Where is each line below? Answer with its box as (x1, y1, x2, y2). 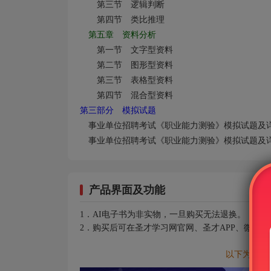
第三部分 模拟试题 (80, 106, 156, 115)
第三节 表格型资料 (80, 76, 173, 85)
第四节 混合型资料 (80, 91, 173, 100)
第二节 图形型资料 (80, 60, 173, 70)
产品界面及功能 (89, 184, 165, 196)
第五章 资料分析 (80, 30, 156, 39)
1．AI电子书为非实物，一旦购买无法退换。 (80, 210, 246, 219)
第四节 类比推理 (80, 15, 165, 24)
